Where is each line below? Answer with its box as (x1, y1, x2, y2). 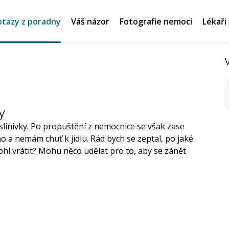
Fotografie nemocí (120, 16, 192, 27)
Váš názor (71, 16, 109, 27)
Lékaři (202, 16, 226, 27)
